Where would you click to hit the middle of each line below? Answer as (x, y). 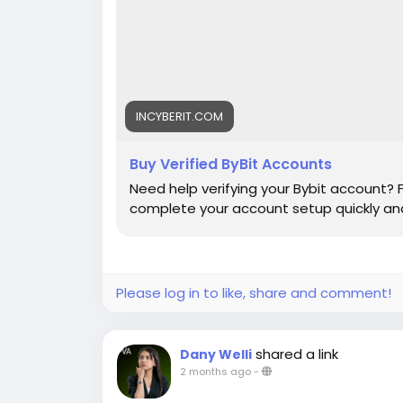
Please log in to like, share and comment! (254, 293)
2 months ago (215, 372)
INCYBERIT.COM (179, 116)
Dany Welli (216, 354)
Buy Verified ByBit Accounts (231, 164)
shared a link (297, 354)
